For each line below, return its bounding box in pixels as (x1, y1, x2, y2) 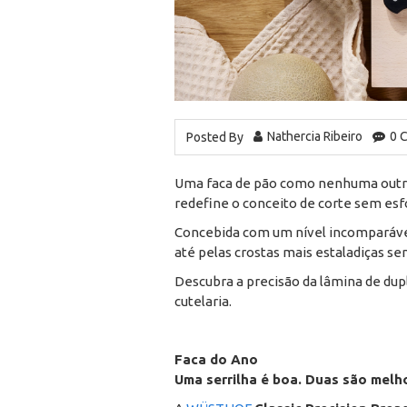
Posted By (186, 130, 243, 145)
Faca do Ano (174, 352, 258, 368)
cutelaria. (174, 293, 232, 310)
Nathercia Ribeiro (267, 128, 362, 144)
